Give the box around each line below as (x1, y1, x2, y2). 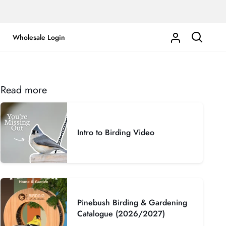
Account (170, 49, 198, 61)
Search (191, 37, 214, 48)
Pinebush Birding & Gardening (77, 197, 188, 208)
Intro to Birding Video (77, 127, 155, 138)
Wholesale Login (13, 32, 65, 42)
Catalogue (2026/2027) (77, 208, 165, 219)
